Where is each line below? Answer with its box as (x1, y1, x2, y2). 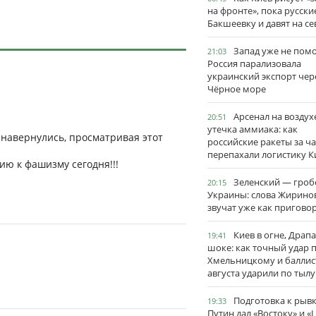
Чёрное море (207, 83, 266, 95)
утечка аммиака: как (207, 123, 298, 135)
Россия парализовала (207, 57, 301, 70)
